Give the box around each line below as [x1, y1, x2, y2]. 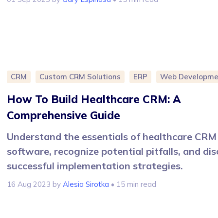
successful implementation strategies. [7, 159, 183, 172]
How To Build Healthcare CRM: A [7, 92, 181, 106]
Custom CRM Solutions [39, 72, 121, 81]
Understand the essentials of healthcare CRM [7, 130, 217, 143]
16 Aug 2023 [7, 179, 51, 189]
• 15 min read [109, 179, 156, 189]
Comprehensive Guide [7, 108, 120, 122]
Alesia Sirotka [63, 179, 109, 189]
